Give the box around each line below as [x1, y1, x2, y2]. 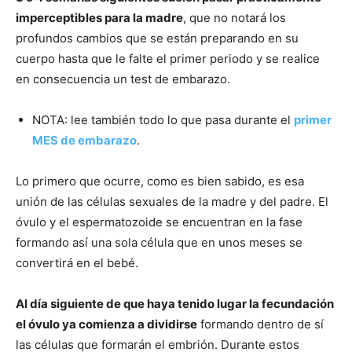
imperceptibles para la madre [16, 10, 183, 25]
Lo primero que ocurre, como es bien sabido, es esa [16, 174, 304, 189]
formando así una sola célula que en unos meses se [16, 235, 302, 250]
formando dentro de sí [197, 317, 324, 332]
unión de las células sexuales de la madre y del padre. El [16, 194, 328, 209]
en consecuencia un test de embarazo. [16, 71, 230, 86]
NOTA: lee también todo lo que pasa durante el [32, 112, 294, 127]
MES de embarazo [32, 133, 137, 148]
